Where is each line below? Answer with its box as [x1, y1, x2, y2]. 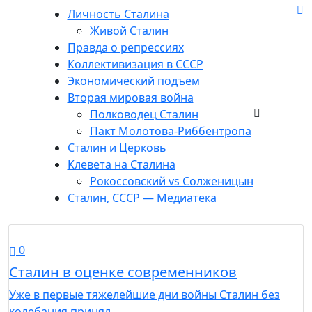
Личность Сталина [67, 6, 169, 22]
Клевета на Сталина [67, 157, 175, 172]
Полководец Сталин [89, 107, 198, 122]
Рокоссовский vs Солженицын [89, 173, 253, 189]
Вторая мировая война [67, 90, 194, 105]
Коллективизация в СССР [67, 56, 203, 72]
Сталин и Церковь [67, 140, 166, 155]
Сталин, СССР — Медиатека [67, 190, 217, 205]
